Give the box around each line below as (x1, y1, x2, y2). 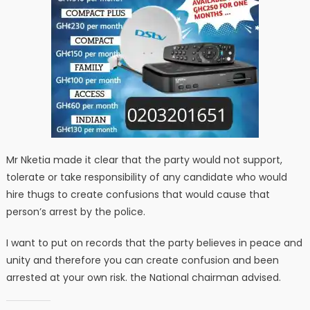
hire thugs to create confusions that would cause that (6, 188, 270, 202)
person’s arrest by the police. (6, 205, 145, 219)
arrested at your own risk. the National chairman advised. (6, 271, 281, 285)
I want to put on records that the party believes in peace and (6, 236, 302, 250)
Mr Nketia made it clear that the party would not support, (6, 153, 282, 167)
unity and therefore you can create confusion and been (6, 253, 279, 268)
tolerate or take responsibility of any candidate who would (6, 170, 287, 185)
